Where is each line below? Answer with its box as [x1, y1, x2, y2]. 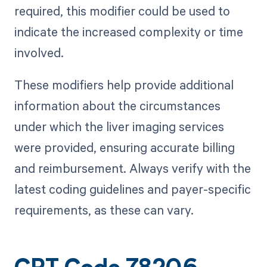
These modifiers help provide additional [14, 76, 234, 93]
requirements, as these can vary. [14, 201, 194, 218]
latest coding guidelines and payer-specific [14, 180, 251, 197]
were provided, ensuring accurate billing [14, 138, 235, 156]
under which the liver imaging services [14, 117, 224, 135]
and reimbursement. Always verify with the [14, 159, 251, 176]
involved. [14, 44, 64, 61]
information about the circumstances [14, 97, 221, 114]
